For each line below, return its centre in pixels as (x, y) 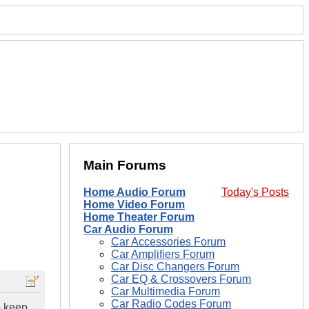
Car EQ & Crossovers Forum (181, 279)
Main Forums (125, 166)
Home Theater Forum (139, 217)
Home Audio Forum (134, 192)
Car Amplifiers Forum (163, 255)
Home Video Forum (134, 205)
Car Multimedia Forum (166, 292)
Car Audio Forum (128, 230)
